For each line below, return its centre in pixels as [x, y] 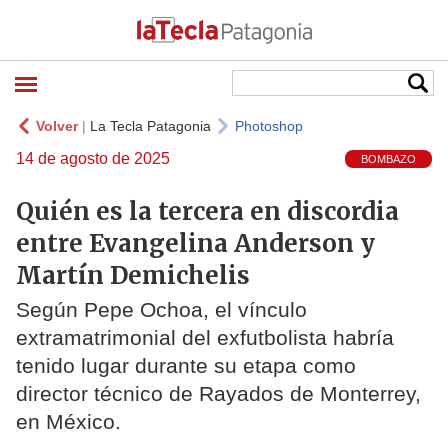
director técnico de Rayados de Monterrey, [218, 394]
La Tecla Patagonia [150, 126]
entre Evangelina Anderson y [195, 243]
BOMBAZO [388, 159]
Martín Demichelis [133, 275]
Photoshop [269, 126]
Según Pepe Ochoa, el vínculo [161, 310]
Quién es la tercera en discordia [207, 211]
